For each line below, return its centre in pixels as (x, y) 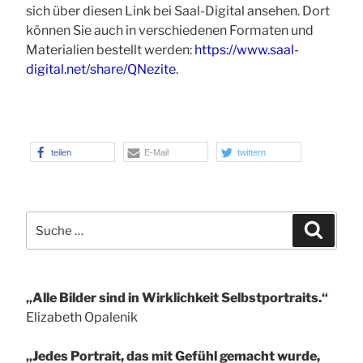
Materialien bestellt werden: (109, 50)
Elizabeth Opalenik (82, 318)
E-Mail (156, 153)
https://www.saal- (246, 50)
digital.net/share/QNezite (101, 70)
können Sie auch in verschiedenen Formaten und (170, 31)
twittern (252, 153)
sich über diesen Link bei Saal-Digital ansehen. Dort (178, 11)
